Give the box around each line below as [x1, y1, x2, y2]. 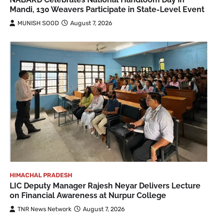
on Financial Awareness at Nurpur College [10, 190, 166, 200]
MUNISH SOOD [17, 19, 59, 27]
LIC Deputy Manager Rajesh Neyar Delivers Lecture [10, 181, 201, 190]
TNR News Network [17, 205, 72, 213]
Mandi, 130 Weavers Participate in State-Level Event [10, 4, 204, 14]
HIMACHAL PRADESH [10, 171, 72, 179]
